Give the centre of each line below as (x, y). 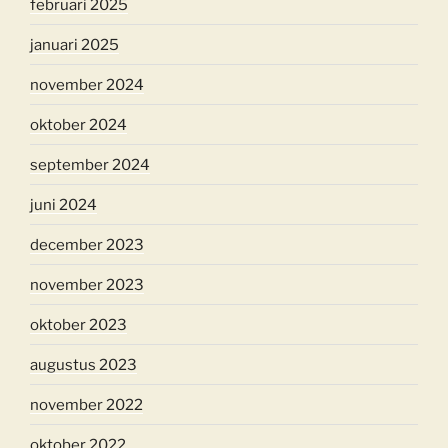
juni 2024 (63, 204)
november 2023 (87, 284)
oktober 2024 (78, 124)
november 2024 (87, 84)
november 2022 (86, 404)
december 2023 (87, 244)
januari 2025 (74, 44)
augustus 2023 (83, 364)
